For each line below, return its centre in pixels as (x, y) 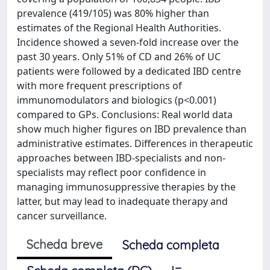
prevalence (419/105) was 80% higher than (113, 13)
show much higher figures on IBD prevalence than (132, 129)
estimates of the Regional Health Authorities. (119, 28)
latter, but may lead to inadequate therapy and (122, 201)
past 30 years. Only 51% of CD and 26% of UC (119, 57)
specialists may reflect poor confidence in (111, 172)
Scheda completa (171, 245)
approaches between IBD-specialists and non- (121, 158)
